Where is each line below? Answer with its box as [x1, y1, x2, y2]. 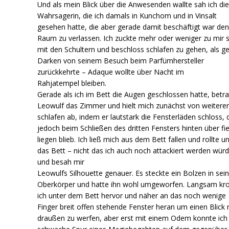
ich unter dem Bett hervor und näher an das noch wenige [37, 190, 226, 200]
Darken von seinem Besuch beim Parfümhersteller [37, 55, 204, 65]
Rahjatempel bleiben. [37, 78, 107, 88]
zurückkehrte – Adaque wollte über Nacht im [37, 66, 185, 77]
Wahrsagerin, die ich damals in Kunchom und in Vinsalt [37, 10, 217, 20]
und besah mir [37, 156, 85, 167]
